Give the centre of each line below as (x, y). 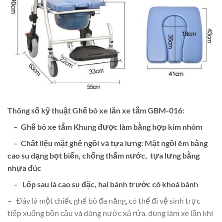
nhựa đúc (24, 167)
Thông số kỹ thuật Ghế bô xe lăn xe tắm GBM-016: (96, 110)
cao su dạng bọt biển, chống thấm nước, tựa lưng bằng (104, 155)
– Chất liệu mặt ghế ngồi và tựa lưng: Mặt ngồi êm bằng (108, 143)
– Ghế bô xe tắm (40, 126)
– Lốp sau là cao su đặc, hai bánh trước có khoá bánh (103, 184)
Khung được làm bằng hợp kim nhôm (138, 126)
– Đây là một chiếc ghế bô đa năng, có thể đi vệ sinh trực (104, 200)
